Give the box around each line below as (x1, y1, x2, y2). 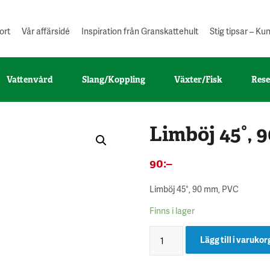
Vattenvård (7, 74, 53, 85)
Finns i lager (149, 204, 195, 216)
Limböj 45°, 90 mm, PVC (149, 183, 239, 195)
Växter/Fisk (174, 74, 222, 85)
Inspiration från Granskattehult (81, 25, 198, 37)
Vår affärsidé (22, 25, 70, 37)
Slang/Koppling (82, 74, 145, 85)
